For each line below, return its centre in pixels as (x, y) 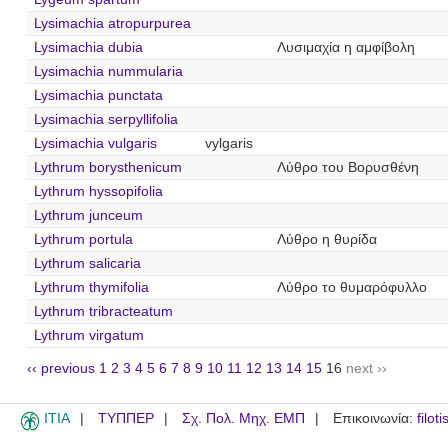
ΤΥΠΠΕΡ (126, 419)
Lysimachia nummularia (108, 71)
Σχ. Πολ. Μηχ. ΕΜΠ (243, 419)
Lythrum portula (83, 239)
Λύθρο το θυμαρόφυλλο (351, 287)
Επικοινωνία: (375, 419)
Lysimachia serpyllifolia (105, 119)
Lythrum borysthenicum (107, 167)
